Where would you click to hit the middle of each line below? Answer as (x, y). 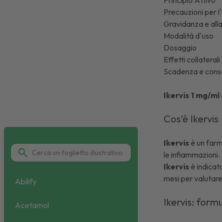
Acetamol (32, 205)
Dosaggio (180, 48)
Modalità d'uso (189, 36)
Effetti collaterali (192, 59)
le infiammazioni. (192, 155)
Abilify (26, 182)
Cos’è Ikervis (192, 119)
